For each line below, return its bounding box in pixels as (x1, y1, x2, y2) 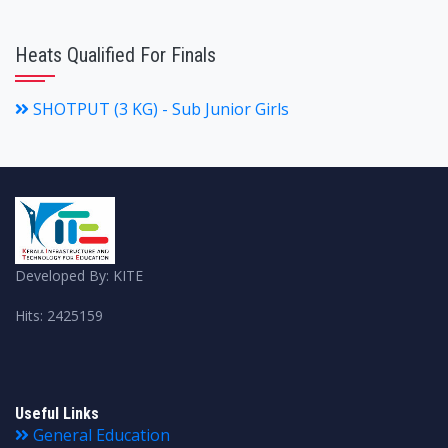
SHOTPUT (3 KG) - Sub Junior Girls (29, 98, 289, 120)
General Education (29, 423, 170, 446)
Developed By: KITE (15, 265, 143, 285)
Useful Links (15, 403, 99, 423)
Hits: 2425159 (15, 305, 103, 325)
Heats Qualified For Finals (15, 43, 216, 67)
